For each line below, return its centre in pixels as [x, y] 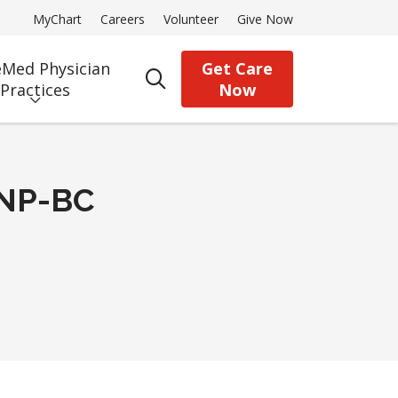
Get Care [237, 69]
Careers [123, 19]
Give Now [265, 19]
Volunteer [191, 19]
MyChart [57, 19]
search [186, 88]
